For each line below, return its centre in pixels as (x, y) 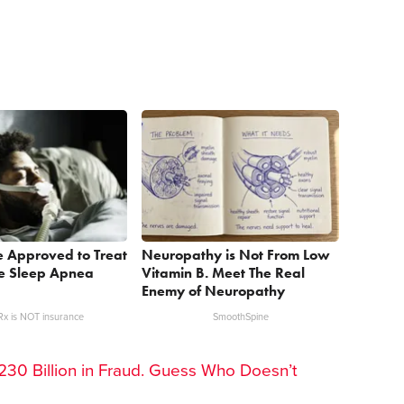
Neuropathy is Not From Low (236, 254)
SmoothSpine (240, 317)
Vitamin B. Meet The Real (224, 272)
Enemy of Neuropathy (214, 290)
